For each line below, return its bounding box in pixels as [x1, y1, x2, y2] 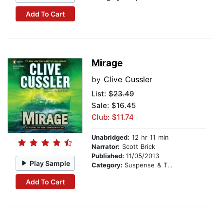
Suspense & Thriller [125, 161, 167, 169]
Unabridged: [91, 133, 129, 142]
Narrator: [91, 143, 120, 151]
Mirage [91, 57, 123, 69]
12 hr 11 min [129, 133, 169, 142]
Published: [91, 152, 126, 160]
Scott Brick [120, 143, 155, 151]
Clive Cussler [104, 74, 152, 85]
